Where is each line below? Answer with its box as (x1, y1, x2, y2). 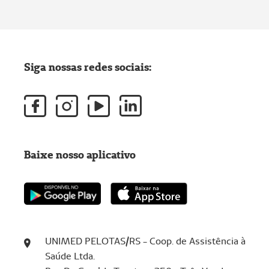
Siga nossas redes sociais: (24, 59, 151, 74)
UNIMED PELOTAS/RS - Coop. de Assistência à (44, 234, 246, 247)
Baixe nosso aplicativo (24, 147, 136, 162)
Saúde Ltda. (44, 249, 95, 262)
